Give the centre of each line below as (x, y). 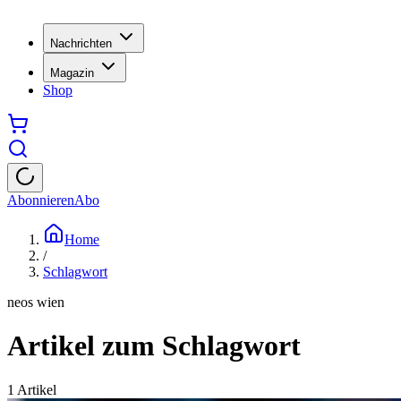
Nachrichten (81, 43)
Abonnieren (41, 200)
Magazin (72, 73)
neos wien (36, 302)
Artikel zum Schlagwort (154, 346)
